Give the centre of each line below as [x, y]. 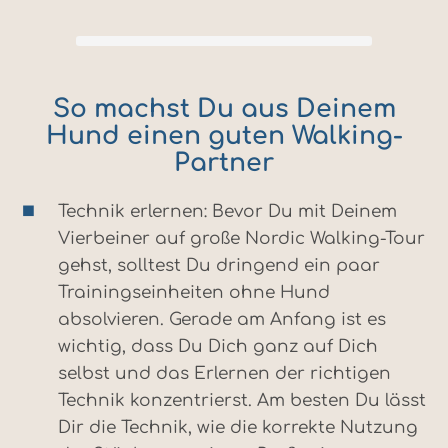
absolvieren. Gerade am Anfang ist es [222, 319]
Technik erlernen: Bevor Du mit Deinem [227, 211]
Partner [224, 162]
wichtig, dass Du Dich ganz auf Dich [218, 346]
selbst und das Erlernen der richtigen [224, 373]
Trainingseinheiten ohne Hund [194, 292]
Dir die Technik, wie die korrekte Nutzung [238, 427]
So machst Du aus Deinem [224, 108]
